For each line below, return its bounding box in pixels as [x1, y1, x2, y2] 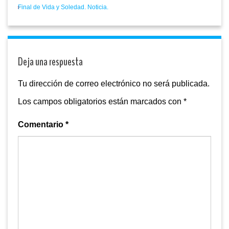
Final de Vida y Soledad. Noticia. [18, 4, 108, 11]
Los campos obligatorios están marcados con [18, 97, 184, 106]
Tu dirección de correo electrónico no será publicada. [18, 79, 210, 88]
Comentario [18, 120, 65, 129]
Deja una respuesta [18, 54, 83, 70]
